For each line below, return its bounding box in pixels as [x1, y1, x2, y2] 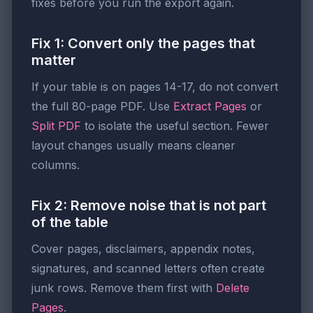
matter [31, 51, 76, 68]
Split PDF [31, 118, 81, 133]
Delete [216, 280, 249, 295]
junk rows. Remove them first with [31, 280, 216, 295]
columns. [31, 157, 80, 172]
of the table [31, 213, 108, 231]
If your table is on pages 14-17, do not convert [31, 79, 278, 94]
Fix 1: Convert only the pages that [31, 34, 255, 52]
